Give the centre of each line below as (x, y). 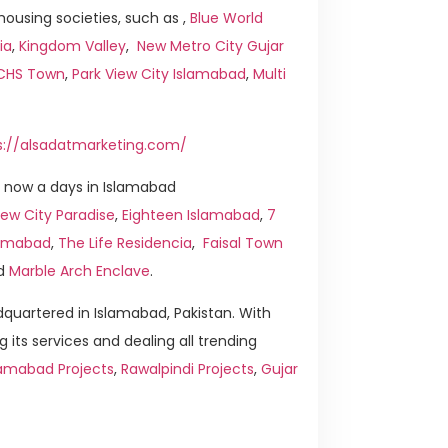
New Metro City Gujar (210, 46)
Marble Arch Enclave (79, 271)
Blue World (226, 18)
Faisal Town (243, 243)
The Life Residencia (125, 243)
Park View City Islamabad (159, 74)
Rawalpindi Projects (187, 369)
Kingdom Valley (72, 46)
